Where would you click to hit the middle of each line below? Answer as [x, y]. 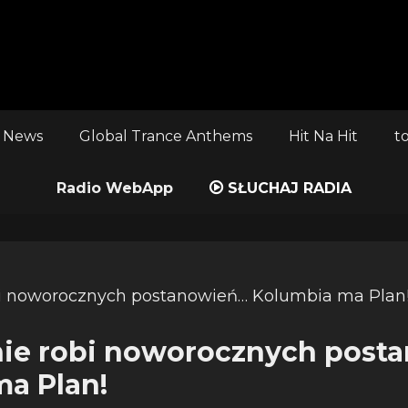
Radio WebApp [115, 188]
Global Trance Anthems [165, 136]
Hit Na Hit [323, 136]
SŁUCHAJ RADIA [287, 188]
